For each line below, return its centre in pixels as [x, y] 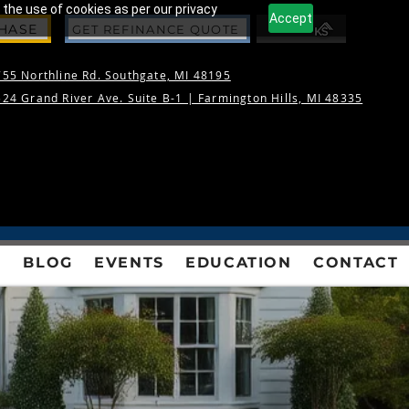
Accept [291, 18]
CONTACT [356, 262]
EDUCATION [239, 262]
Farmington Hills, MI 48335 [281, 98]
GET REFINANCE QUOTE [156, 29]
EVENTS [129, 262]
